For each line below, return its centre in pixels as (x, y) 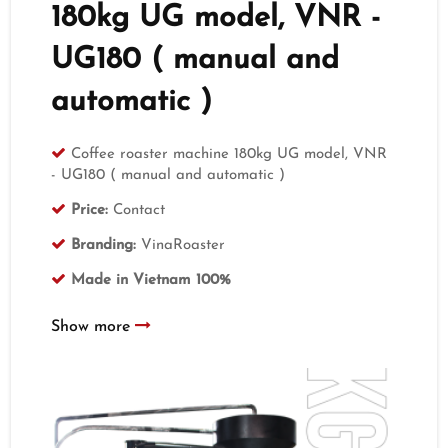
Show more (93, 326)
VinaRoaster (181, 245)
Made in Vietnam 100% (151, 280)
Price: (90, 210)
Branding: (104, 245)
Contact (137, 210)
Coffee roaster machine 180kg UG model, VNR (229, 154)
